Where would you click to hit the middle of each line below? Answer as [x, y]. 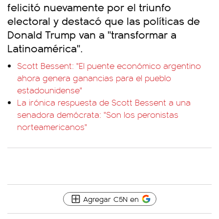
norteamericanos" [52, 127]
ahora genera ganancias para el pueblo [94, 78]
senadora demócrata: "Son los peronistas [98, 114]
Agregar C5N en [111, 199]
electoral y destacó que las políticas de [104, 20]
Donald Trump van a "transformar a [92, 34]
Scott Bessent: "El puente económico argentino [109, 66]
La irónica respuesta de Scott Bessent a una [104, 102]
